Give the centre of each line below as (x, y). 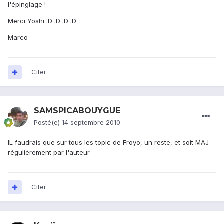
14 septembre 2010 (91, 123)
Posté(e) (48, 123)
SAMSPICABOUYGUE (77, 111)
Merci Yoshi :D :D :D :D (42, 21)
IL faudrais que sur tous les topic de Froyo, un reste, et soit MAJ (108, 143)
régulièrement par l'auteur (49, 153)
